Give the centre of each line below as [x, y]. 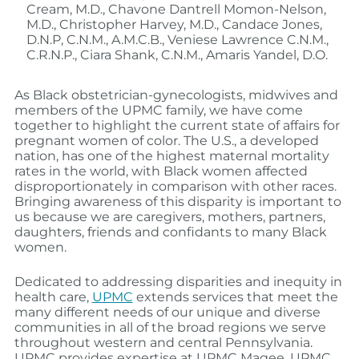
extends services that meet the [235, 297]
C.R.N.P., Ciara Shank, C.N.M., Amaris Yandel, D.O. [177, 55]
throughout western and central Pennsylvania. [163, 343]
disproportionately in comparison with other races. [175, 187]
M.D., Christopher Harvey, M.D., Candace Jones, [174, 25]
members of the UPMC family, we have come [158, 111]
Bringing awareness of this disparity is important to [177, 202]
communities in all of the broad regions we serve [170, 328]
